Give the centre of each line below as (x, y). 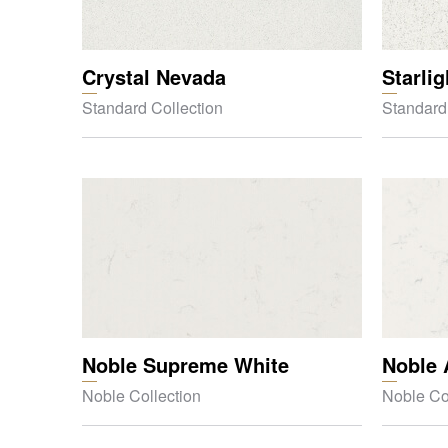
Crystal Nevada (154, 76)
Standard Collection (152, 107)
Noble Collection (141, 395)
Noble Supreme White (185, 364)
